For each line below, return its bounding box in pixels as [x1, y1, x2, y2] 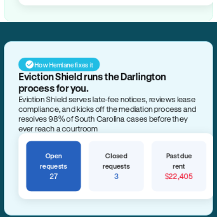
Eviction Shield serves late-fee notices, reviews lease [18, 94, 195, 104]
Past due [166, 152, 192, 160]
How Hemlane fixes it [34, 61, 93, 68]
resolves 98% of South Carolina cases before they [18, 114, 187, 123]
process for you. [18, 83, 89, 94]
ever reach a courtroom [18, 124, 98, 133]
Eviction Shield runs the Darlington [18, 71, 166, 82]
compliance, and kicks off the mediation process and [18, 104, 196, 113]
